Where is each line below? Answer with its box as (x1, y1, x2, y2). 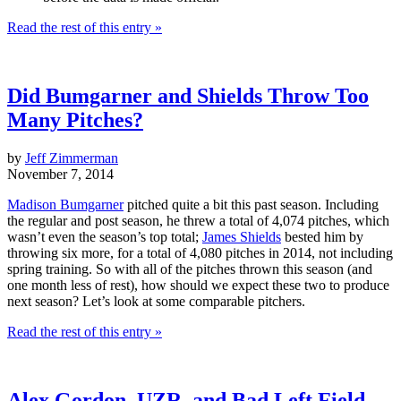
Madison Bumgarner (7, 196, 124, 212)
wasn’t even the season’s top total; (7, 228, 202, 244)
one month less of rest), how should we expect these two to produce (7, 277, 389, 293)
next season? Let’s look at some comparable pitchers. (7, 293, 305, 309)
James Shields (202, 228, 281, 244)
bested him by (281, 228, 363, 244)
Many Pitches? (7, 107, 143, 132)
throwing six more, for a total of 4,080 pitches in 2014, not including (7, 244, 393, 260)
